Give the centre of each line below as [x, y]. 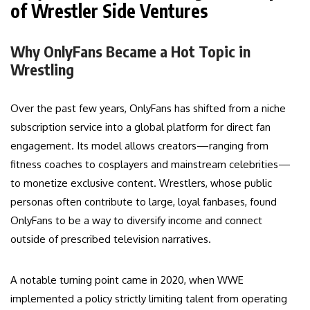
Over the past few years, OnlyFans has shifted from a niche [148, 109]
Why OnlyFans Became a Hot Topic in [130, 52]
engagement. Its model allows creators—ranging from [139, 146]
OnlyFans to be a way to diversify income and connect [136, 221]
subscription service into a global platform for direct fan [140, 127]
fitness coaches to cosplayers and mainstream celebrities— [151, 165]
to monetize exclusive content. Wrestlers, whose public [141, 183]
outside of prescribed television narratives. [111, 239]
